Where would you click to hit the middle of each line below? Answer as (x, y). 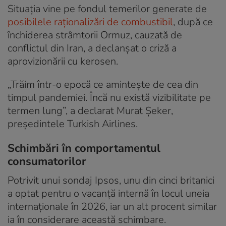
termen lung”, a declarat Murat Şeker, (90, 110)
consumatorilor (47, 161)
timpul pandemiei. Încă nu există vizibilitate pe (109, 97)
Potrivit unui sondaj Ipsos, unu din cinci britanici (111, 180)
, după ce (193, 22)
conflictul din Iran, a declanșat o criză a (92, 48)
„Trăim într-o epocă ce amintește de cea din (103, 84)
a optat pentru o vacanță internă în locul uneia (108, 193)
